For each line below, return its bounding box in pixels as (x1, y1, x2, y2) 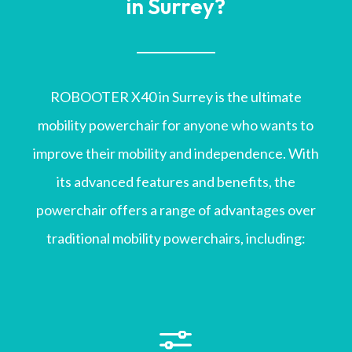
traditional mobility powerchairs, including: (46, 229, 306, 247)
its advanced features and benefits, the (56, 173, 295, 191)
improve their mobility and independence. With (32, 145, 319, 163)
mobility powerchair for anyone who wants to (38, 116, 314, 134)
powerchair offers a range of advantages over (35, 201, 316, 219)
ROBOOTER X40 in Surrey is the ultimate (49, 88, 302, 106)
